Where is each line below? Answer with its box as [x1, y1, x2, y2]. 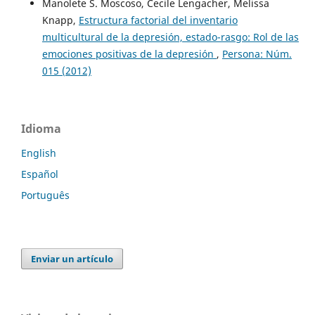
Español [21, 167, 58, 181]
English [21, 146, 56, 160]
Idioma [21, 121, 61, 137]
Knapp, [41, 13, 79, 27]
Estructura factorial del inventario [78, 13, 238, 27]
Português [21, 188, 70, 202]
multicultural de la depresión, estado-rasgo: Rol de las [41, 30, 299, 44]
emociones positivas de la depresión [41, 47, 217, 61]
